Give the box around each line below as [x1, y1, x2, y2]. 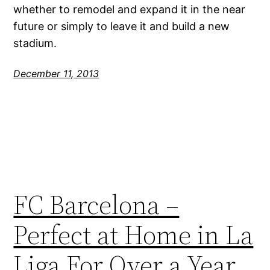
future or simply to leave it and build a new [13, 19, 230, 33]
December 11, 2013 [13, 67, 99, 80]
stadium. [13, 36, 57, 49]
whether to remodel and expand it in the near [13, 2, 246, 16]
